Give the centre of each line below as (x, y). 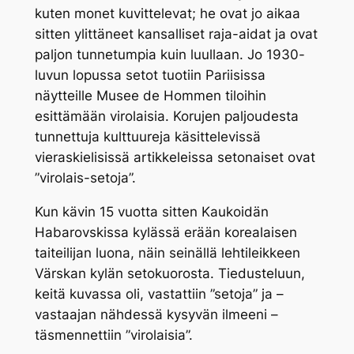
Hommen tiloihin (215, 96)
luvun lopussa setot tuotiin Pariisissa (150, 75)
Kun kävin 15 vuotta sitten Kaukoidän (151, 211)
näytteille (65, 96)
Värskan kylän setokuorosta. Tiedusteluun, (169, 273)
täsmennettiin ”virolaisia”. (113, 335)
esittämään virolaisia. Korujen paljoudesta (166, 117)
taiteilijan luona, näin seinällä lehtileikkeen (167, 252)
